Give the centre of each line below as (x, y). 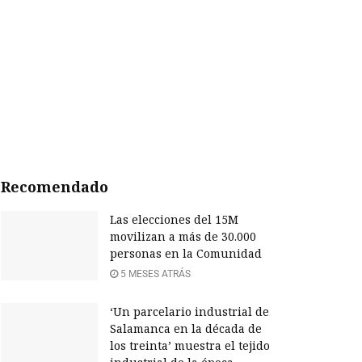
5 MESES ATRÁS (154, 274)
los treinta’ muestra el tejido (190, 346)
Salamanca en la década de (186, 329)
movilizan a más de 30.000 (183, 237)
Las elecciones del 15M (174, 220)
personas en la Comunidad (186, 254)
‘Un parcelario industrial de (189, 312)
